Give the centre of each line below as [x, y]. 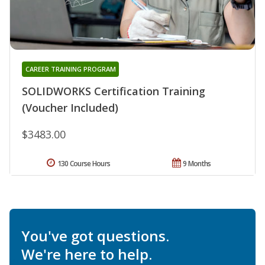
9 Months [197, 163]
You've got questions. [95, 235]
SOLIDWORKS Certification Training [114, 91]
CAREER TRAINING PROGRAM [70, 69]
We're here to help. [87, 254]
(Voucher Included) [70, 107]
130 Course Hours [84, 163]
